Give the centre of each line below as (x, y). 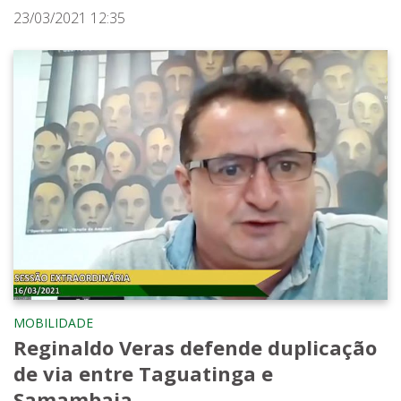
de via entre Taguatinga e (143, 374)
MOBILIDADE (53, 323)
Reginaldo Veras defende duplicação (195, 348)
